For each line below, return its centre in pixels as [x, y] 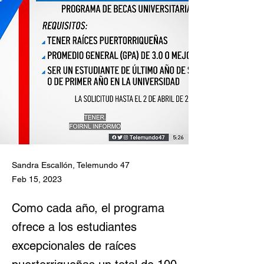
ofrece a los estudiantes [74, 227]
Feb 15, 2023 [37, 179]
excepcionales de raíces [74, 246]
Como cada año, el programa [88, 208]
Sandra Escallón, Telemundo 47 [71, 165]
